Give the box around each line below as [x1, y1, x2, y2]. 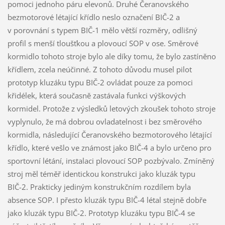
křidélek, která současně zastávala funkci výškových [7, 90, 186, 100]
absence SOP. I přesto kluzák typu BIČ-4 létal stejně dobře [7, 194, 206, 205]
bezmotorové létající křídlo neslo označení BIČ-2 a [7, 12, 180, 22]
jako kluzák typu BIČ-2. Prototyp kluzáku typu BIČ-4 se [7, 207, 195, 218]
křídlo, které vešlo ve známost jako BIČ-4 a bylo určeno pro [7, 142, 211, 153]
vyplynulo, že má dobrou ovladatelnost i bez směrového [7, 116, 202, 127]
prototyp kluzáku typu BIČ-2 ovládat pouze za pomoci [7, 77, 193, 87]
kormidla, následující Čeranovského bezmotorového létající [7, 129, 212, 140]
